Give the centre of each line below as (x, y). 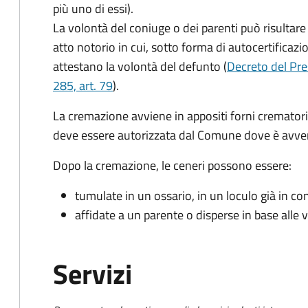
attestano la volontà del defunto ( (140, 66)
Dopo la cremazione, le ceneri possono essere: (172, 165)
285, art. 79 (83, 86)
